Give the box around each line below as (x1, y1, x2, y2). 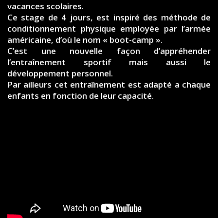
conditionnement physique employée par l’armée (7, 23, 211, 34)
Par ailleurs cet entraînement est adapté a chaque (7, 79, 211, 90)
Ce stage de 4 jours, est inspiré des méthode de (7, 12, 211, 23)
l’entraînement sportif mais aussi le (7, 56, 211, 68)
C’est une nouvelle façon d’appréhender (7, 45, 211, 56)
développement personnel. (7, 68, 113, 79)
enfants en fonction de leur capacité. (7, 90, 154, 101)
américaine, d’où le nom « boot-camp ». (7, 34, 163, 45)
